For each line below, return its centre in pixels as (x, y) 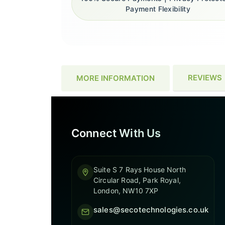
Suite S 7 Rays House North (140, 170)
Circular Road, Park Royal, (137, 180)
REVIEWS (205, 78)
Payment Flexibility (158, 9)
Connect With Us (116, 133)
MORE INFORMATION (116, 78)
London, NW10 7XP (126, 191)
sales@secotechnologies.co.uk (151, 210)
